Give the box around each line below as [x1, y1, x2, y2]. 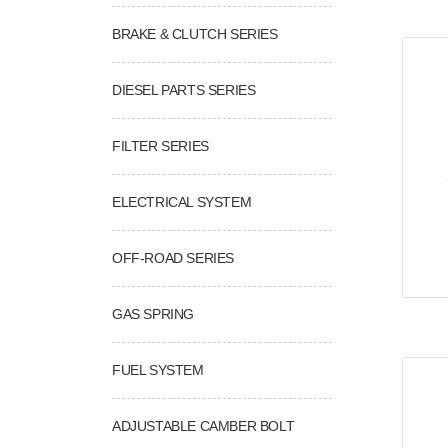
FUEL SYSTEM [112, 361, 204, 378]
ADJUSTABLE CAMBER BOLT [112, 417, 295, 434]
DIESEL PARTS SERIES [112, 81, 256, 98]
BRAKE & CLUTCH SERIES [112, 25, 278, 42]
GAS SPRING [112, 305, 194, 322]
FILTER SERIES [112, 137, 209, 154]
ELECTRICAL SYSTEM [112, 193, 252, 210]
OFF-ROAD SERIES [112, 249, 234, 266]
